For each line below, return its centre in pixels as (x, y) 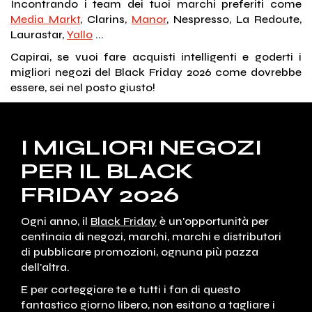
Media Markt (45, 19)
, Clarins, (106, 19)
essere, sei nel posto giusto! (83, 87)
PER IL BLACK (107, 171)
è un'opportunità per (213, 221)
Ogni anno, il (56, 221)
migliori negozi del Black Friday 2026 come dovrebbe (156, 72)
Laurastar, (39, 34)
